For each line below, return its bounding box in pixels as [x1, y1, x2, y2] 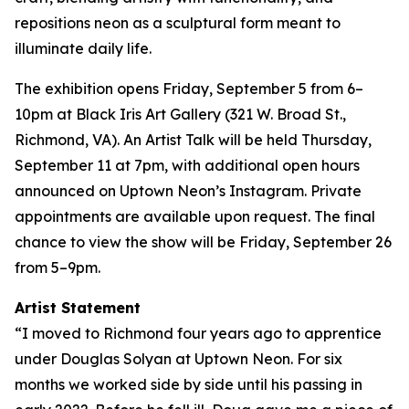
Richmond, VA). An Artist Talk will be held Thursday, [15, 131, 372, 149]
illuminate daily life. [15, 39, 152, 58]
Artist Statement [15, 299, 141, 317]
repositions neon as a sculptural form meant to [15, 14, 341, 32]
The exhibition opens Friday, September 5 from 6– [15, 79, 363, 98]
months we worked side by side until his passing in [15, 375, 362, 393]
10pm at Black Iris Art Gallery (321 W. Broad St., [15, 105, 346, 123]
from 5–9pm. [15, 258, 100, 277]
